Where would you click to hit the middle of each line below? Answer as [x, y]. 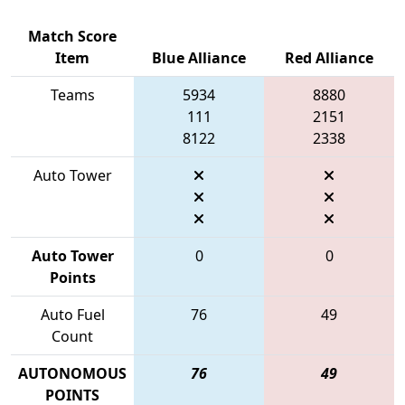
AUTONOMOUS [72, 373]
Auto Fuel [72, 314]
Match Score [72, 36]
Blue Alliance [199, 57]
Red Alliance [329, 57]
